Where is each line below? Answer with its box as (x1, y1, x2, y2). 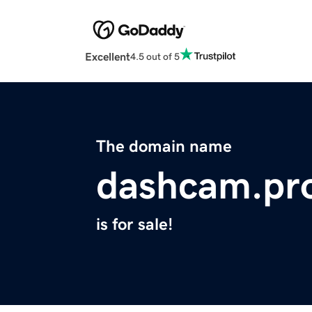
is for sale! (96, 216, 173, 233)
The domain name (96, 138, 232, 155)
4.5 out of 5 (130, 51, 180, 61)
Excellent (85, 51, 130, 63)
